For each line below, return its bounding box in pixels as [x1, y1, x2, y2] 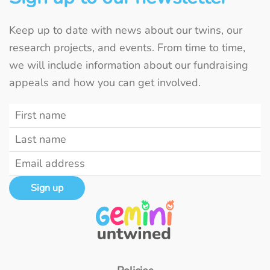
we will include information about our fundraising [9, 57, 248, 72]
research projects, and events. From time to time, [9, 40, 245, 55]
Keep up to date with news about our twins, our [9, 22, 242, 37]
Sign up [31, 181, 63, 195]
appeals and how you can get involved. [9, 75, 201, 90]
